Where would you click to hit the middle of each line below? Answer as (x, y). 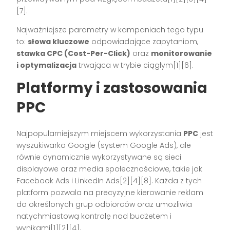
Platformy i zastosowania (112, 88)
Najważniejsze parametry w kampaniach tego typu (110, 30)
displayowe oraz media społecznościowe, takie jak (110, 169)
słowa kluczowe (59, 42)
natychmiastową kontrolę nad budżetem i (94, 216)
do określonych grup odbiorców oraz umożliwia (104, 205)
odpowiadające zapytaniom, (144, 42)
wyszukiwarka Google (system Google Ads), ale (104, 146)
